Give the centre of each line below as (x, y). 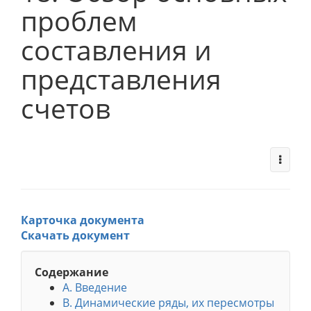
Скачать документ (75, 235)
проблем (79, 20)
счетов (66, 108)
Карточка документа (83, 220)
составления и (116, 50)
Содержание (72, 272)
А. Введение (95, 287)
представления (121, 79)
